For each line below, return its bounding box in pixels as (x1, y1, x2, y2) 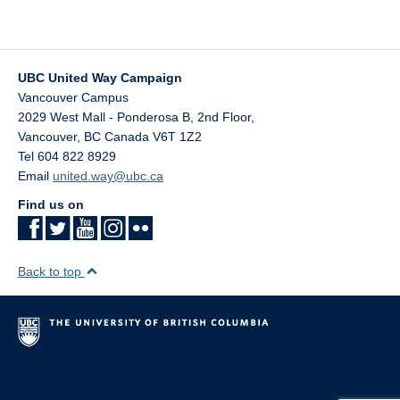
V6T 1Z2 (153, 129, 202, 144)
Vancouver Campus (18, 90, 129, 104)
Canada (104, 129, 149, 144)
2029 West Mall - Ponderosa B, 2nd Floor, (18, 110, 254, 124)
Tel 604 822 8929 (18, 149, 116, 163)
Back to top (18, 264, 85, 279)
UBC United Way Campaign (18, 71, 182, 85)
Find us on (18, 197, 84, 212)
